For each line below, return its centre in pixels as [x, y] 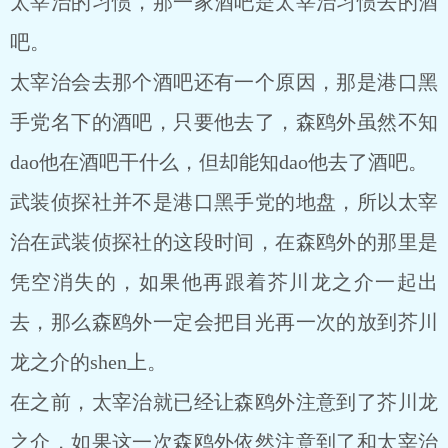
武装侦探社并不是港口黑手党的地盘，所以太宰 [224, 202]
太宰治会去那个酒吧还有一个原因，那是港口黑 [224, 82]
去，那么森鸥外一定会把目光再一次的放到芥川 [224, 322]
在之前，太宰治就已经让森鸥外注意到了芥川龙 [224, 402]
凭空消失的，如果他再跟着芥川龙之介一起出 [224, 282]
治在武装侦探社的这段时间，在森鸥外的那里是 [224, 242]
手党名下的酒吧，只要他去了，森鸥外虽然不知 [224, 122]
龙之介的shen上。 [88, 362]
